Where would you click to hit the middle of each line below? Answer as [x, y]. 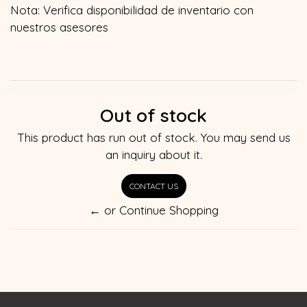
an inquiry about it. [153, 154]
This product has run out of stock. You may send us [153, 137]
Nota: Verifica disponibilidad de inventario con [132, 10]
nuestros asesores [59, 27]
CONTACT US [153, 186]
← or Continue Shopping [153, 210]
